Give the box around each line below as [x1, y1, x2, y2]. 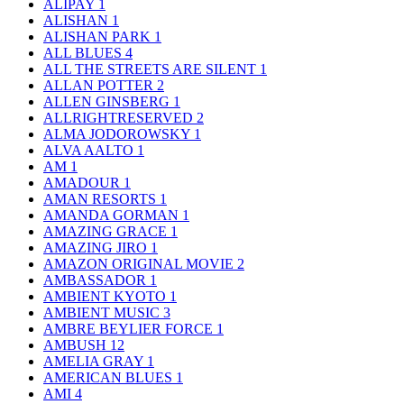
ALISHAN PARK [43, 28, 154, 44]
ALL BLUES [43, 44, 125, 60]
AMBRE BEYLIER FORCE [43, 320, 216, 336]
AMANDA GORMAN [43, 207, 182, 223]
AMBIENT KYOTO [43, 288, 170, 304]
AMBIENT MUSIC [43, 304, 163, 320]
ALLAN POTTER [43, 77, 157, 93]
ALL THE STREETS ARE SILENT [43, 60, 260, 77]
